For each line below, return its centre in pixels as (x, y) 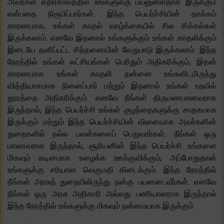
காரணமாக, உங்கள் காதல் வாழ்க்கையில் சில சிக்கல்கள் (112, 25)
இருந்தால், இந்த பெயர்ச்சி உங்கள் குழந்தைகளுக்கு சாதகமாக (112, 109)
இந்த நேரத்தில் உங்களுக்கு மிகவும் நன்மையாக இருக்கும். (101, 205)
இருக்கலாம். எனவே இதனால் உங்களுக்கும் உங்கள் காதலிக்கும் (112, 37)
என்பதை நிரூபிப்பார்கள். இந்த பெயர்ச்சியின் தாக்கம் (112, 13)
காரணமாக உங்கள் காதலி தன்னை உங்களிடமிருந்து (112, 73)
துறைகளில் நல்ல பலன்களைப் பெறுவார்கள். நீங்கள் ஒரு (112, 133)
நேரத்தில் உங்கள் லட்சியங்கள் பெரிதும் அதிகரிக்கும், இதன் (112, 61)
